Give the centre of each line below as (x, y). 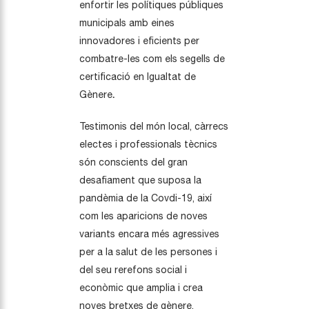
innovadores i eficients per (139, 40)
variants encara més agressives (149, 233)
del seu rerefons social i (133, 269)
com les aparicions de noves (143, 216)
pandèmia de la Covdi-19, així (146, 198)
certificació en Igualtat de (138, 76)
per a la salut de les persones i (148, 251)
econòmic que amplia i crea (141, 287)
